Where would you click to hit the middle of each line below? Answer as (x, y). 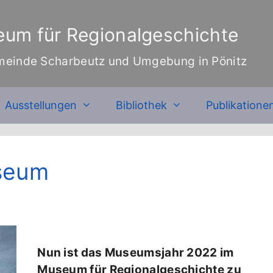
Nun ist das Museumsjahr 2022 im (136, 253)
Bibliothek (141, 105)
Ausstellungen (41, 105)
